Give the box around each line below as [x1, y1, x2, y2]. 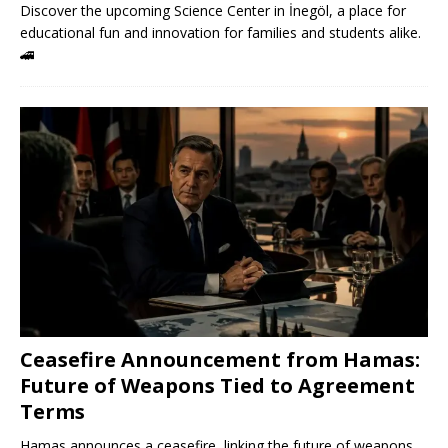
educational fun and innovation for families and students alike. [20, 23, 421, 43]
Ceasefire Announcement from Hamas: [20, 345, 420, 373]
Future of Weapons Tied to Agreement [20, 371, 415, 399]
